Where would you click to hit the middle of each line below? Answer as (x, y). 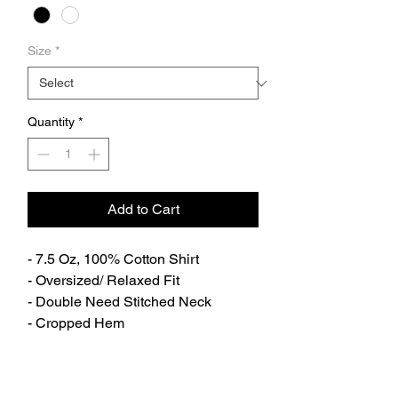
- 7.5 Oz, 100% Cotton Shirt (113, 259)
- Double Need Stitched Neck (119, 302)
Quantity (51, 122)
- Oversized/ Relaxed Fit (103, 281)
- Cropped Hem (76, 323)
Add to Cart (143, 210)
